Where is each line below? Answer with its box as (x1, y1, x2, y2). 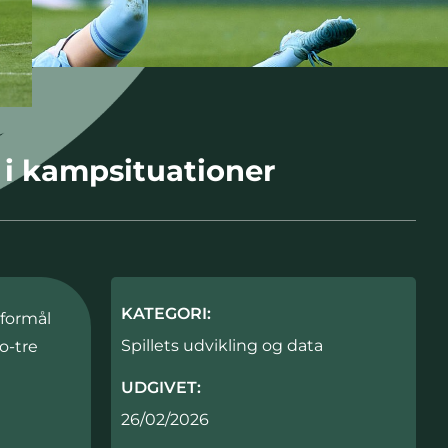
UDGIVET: (121, 377, 201, 397)
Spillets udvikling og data (121, 335, 323, 355)
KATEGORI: (121, 303, 211, 323)
